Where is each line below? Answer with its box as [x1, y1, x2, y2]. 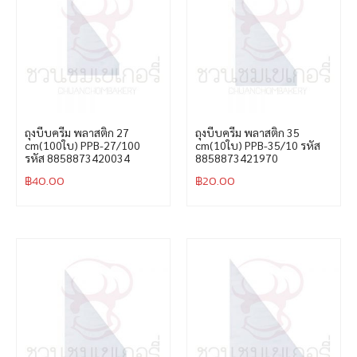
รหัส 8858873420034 [25, 150, 130, 165]
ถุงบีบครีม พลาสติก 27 [25, 124, 129, 139]
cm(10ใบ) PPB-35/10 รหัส [195, 137, 320, 152]
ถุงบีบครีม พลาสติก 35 [195, 124, 300, 139]
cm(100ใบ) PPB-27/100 [25, 137, 140, 152]
